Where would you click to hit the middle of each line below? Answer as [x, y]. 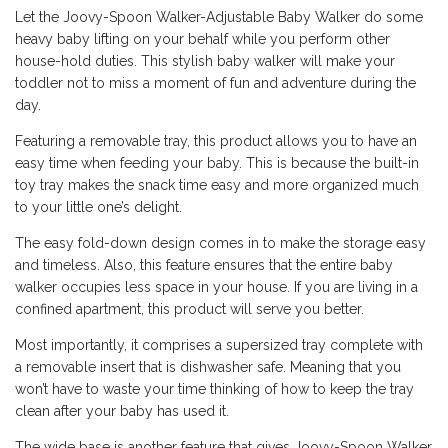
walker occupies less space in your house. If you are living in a [216, 287]
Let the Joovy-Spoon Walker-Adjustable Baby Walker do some [219, 17]
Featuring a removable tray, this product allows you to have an [216, 141]
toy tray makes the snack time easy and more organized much [217, 185]
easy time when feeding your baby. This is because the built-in [217, 163]
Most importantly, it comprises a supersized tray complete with [219, 345]
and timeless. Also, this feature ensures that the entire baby [204, 265]
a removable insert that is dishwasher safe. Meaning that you [208, 367]
